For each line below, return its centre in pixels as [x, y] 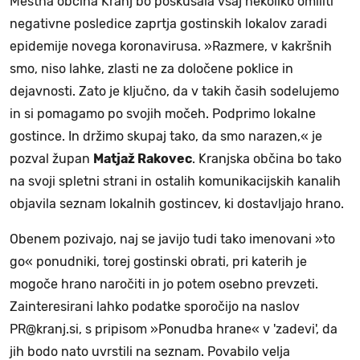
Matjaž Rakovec [143, 158]
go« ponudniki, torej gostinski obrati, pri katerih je [158, 261]
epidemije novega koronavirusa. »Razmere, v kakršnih [171, 46]
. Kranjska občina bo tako [267, 158]
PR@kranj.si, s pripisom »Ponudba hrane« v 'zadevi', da [174, 329]
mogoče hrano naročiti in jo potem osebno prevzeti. [164, 284]
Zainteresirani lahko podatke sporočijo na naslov [155, 306]
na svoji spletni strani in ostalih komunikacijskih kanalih [175, 181]
